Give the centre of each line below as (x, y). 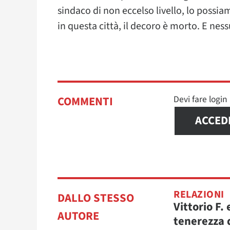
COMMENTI (85, 101)
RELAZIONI (199, 194)
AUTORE (78, 216)
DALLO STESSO (96, 198)
